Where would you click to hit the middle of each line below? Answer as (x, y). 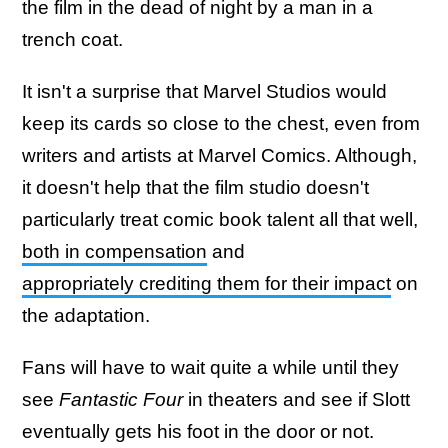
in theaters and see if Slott (296, 400)
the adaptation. (86, 316)
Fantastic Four (121, 400)
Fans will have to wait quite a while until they (210, 368)
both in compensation (114, 252)
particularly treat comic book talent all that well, (220, 220)
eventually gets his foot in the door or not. (198, 432)
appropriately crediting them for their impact (206, 284)
